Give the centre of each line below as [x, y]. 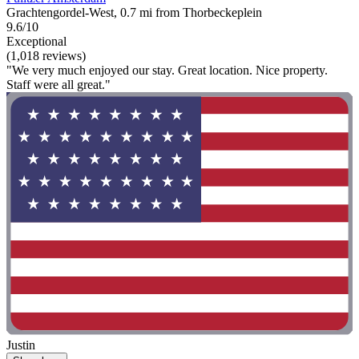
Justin [21, 345]
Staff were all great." [58, 85]
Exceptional [36, 42]
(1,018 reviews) [46, 56]
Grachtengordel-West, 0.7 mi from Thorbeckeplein [134, 13]
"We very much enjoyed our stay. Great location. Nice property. [167, 71]
